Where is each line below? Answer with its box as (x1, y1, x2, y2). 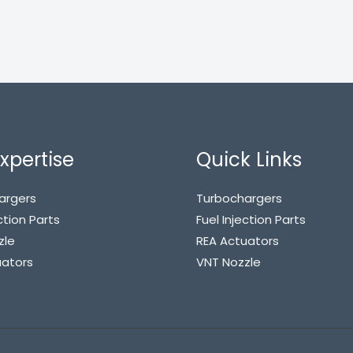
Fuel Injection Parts (196, 210, 306, 228)
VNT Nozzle (196, 253, 261, 270)
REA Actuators (196, 232, 279, 249)
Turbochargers (196, 189, 282, 206)
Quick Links (196, 145, 302, 173)
